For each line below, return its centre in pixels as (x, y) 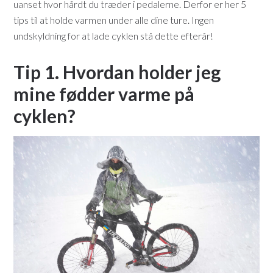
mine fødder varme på (104, 94)
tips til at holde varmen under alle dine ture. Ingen (114, 20)
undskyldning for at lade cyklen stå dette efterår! (114, 36)
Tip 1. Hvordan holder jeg (117, 72)
